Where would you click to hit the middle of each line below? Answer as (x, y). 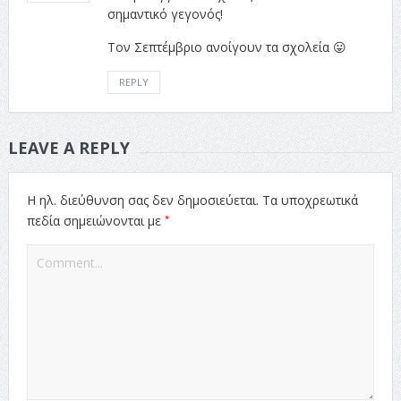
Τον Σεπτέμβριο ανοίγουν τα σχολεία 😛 (226, 47)
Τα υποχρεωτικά (310, 200)
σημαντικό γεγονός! (165, 13)
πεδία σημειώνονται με (95, 220)
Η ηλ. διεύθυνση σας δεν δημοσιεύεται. (142, 200)
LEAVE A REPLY (68, 147)
